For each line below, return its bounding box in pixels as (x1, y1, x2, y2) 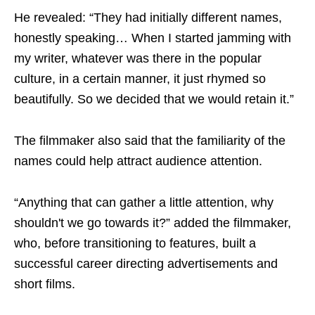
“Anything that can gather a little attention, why (14, 195, 274, 210)
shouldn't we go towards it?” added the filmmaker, (14, 216, 291, 230)
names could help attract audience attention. (14, 154, 262, 168)
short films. (14, 277, 75, 291)
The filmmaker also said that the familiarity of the (14, 134, 285, 148)
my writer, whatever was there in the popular (14, 51, 262, 65)
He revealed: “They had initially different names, (14, 11, 282, 25)
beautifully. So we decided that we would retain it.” (14, 92, 294, 106)
